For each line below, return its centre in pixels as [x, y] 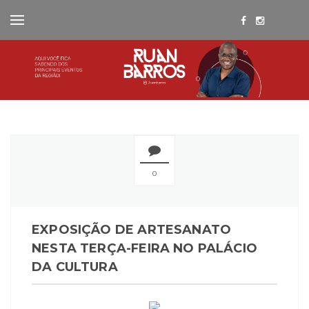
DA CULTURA [75, 267]
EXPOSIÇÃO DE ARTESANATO [132, 230]
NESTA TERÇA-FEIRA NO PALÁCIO [145, 249]
